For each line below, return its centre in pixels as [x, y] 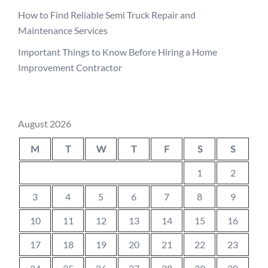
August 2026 [45, 124]
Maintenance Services [63, 30]
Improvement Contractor [70, 67]
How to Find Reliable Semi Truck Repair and [107, 15]
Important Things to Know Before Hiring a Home [118, 52]
